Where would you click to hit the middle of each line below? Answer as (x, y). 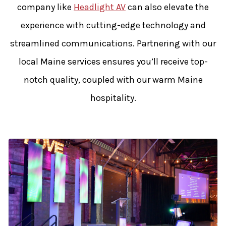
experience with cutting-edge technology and (113, 25)
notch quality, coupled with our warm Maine (113, 80)
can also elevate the (167, 7)
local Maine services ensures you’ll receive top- (113, 62)
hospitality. (113, 98)
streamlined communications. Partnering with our (113, 44)
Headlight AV (100, 7)
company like (45, 7)
